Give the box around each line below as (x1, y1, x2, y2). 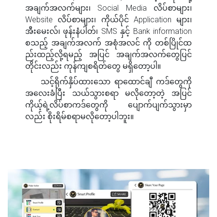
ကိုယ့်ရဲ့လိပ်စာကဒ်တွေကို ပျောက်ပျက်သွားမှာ (25, 100, 192, 110)
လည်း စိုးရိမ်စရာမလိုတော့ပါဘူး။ (25, 112, 134, 122)
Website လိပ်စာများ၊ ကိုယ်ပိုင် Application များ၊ (25, 15, 192, 25)
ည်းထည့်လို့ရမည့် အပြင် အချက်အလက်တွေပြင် (25, 50, 192, 60)
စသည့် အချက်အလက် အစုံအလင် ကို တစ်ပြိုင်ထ (25, 38, 192, 48)
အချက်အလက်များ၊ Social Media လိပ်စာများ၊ (25, 3, 192, 13)
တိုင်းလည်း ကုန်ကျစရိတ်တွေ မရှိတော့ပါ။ (25, 62, 161, 71)
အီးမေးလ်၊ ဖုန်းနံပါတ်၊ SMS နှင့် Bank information (25, 27, 192, 36)
